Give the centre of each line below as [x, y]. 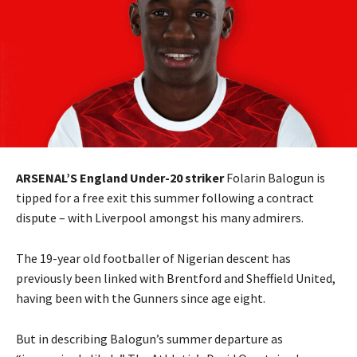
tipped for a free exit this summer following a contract [165, 198]
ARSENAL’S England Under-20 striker [121, 178]
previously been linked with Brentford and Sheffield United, [176, 279]
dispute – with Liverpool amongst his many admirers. [160, 218]
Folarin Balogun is [276, 178]
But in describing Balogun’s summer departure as [149, 339]
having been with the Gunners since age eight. [141, 298]
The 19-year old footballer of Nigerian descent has [153, 259]
